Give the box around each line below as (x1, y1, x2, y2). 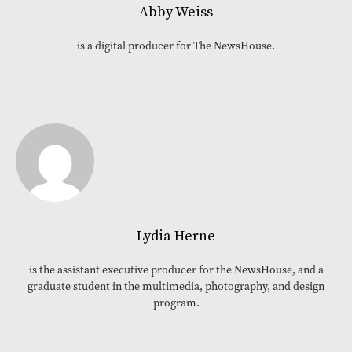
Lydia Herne (137, 227, 215, 246)
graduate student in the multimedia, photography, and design (27, 279, 324, 295)
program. (152, 295, 200, 311)
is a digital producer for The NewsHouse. (77, 38, 275, 54)
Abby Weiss (139, 3, 213, 22)
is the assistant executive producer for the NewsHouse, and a (28, 262, 324, 278)
